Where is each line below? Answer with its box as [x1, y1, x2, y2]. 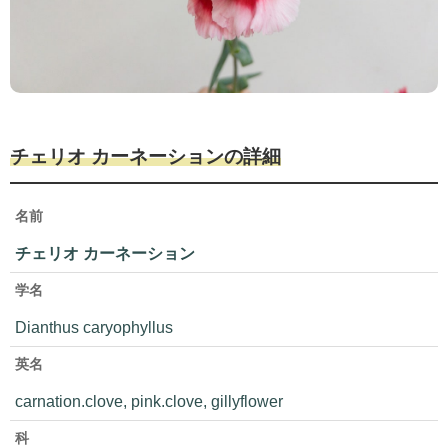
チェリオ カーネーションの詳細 [10, 147, 281, 167]
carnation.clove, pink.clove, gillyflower [15, 393, 283, 410]
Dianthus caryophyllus [15, 319, 173, 336]
